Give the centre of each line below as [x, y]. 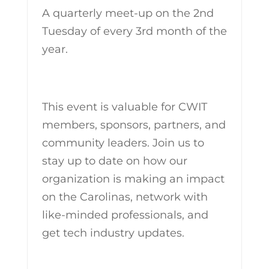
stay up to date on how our [114, 161]
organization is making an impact [133, 179]
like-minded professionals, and [125, 215]
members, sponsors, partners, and [134, 125]
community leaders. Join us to [123, 143]
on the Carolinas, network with [125, 197]
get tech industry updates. [113, 233]
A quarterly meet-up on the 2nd [128, 13]
